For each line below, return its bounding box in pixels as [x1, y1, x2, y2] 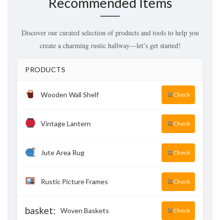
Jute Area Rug [40, 148, 84, 157]
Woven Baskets [60, 206, 109, 215]
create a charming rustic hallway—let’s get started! [39, 40, 181, 50]
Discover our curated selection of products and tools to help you [21, 27, 199, 37]
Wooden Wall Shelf [40, 90, 99, 99]
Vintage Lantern [40, 119, 91, 128]
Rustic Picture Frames [40, 177, 108, 186]
